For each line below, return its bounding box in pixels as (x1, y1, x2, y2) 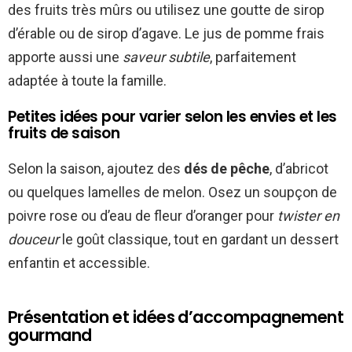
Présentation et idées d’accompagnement (8, 306, 344, 329)
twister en (277, 207, 339, 225)
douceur (8, 231, 59, 248)
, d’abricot (269, 160, 328, 178)
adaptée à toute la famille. (8, 72, 167, 90)
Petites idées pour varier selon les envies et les (8, 106, 337, 128)
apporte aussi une (8, 49, 123, 66)
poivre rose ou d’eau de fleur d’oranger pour (8, 207, 277, 225)
